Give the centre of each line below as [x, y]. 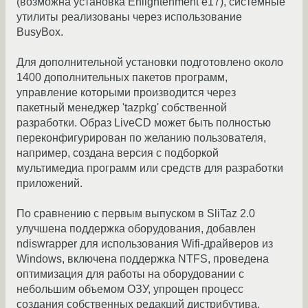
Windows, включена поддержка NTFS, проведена [143, 259]
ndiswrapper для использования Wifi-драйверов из [145, 244]
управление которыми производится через [126, 93]
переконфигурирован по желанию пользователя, [141, 138]
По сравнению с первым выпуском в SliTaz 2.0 [136, 214]
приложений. [49, 184]
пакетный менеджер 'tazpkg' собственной [122, 108]
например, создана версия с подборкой [118, 153]
